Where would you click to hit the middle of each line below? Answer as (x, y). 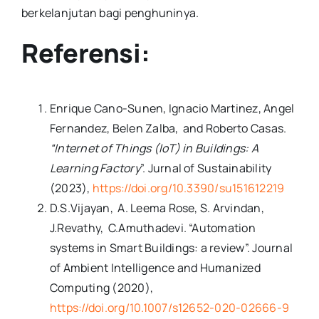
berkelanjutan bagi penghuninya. (110, 12)
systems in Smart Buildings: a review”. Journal (171, 247)
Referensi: (85, 53)
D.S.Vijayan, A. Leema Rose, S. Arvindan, (157, 208)
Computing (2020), (101, 287)
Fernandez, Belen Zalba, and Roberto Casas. (168, 128)
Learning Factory (95, 168)
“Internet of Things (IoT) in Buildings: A (154, 148)
